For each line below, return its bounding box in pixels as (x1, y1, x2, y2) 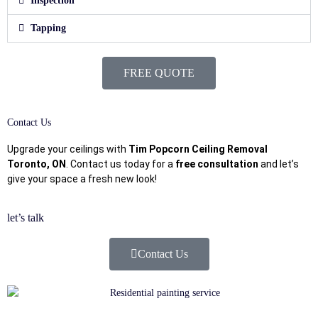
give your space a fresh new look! (7, 172, 157, 185)
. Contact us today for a (66, 158, 175, 170)
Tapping (30, 22, 66, 33)
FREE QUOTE (124, 66, 194, 79)
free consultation (175, 158, 258, 170)
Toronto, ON (7, 158, 66, 170)
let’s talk (7, 211, 44, 224)
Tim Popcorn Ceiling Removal (128, 143, 268, 155)
